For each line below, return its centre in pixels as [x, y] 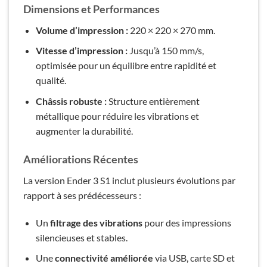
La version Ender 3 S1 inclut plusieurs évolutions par [129, 180]
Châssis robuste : [71, 101]
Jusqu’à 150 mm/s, [165, 51]
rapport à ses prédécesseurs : [82, 195]
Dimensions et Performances [91, 9]
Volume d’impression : [82, 30]
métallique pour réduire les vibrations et [117, 116]
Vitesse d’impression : [81, 51]
